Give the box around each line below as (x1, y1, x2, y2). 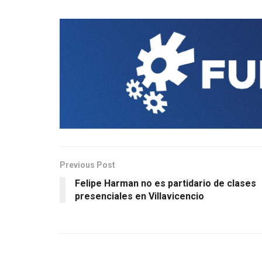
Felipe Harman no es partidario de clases (75, 177, 256, 189)
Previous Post (60, 160, 115, 170)
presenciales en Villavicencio (75, 190, 204, 202)
